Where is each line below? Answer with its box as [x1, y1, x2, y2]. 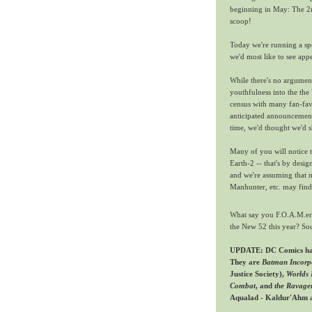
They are [230, 257, 262, 266]
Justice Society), [230, 269, 286, 278]
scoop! [230, 17, 251, 26]
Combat [230, 281, 256, 290]
